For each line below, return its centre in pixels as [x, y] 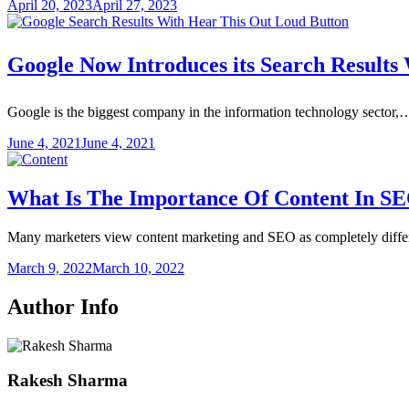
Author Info [63, 306]
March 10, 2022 [138, 267]
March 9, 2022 [50, 267]
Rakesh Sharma [68, 381]
